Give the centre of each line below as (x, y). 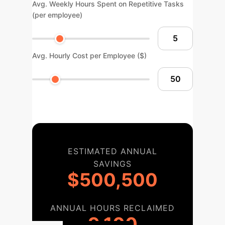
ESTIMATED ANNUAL (113, 151)
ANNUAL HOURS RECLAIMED (113, 208)
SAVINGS (113, 164)
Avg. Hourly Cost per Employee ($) (89, 55)
